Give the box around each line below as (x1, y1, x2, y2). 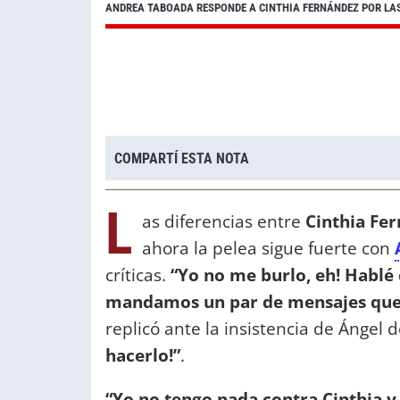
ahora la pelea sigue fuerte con (142, 236, 395, 261)
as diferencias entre (142, 209, 305, 234)
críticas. (105, 262, 171, 287)
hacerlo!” (105, 343, 180, 368)
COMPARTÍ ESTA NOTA (114, 149, 249, 167)
